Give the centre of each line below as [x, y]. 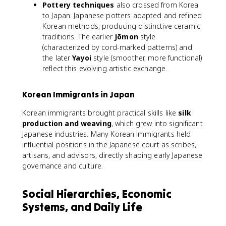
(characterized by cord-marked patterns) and [117, 47]
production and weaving [67, 123]
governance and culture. [63, 166]
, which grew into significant [157, 123]
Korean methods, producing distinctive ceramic [121, 26]
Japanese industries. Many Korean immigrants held [107, 134]
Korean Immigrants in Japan [78, 94]
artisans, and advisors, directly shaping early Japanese [112, 155]
